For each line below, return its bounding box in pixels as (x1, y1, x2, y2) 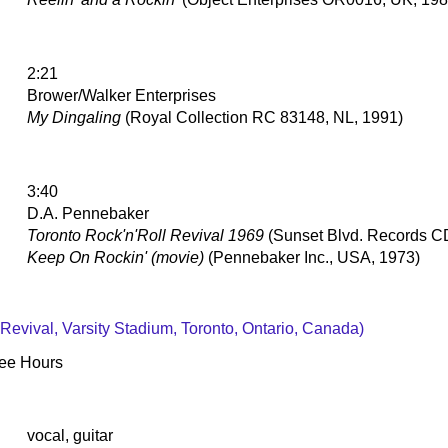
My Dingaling (27, 108, 121, 126)
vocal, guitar (27, 426, 113, 444)
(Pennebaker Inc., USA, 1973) (204, 248, 420, 266)
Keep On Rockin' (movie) (27, 248, 204, 266)
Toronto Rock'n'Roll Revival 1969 (27, 226, 264, 244)
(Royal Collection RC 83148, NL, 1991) (121, 108, 403, 126)
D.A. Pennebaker (27, 204, 149, 222)
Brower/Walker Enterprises (27, 86, 216, 104)
